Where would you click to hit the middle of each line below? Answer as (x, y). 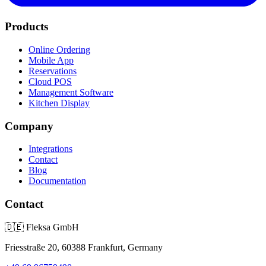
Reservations (53, 71)
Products (26, 27)
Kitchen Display (59, 103)
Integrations (50, 149)
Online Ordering (59, 49)
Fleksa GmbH (53, 227)
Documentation (57, 181)
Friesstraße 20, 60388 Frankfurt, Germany (84, 247)
